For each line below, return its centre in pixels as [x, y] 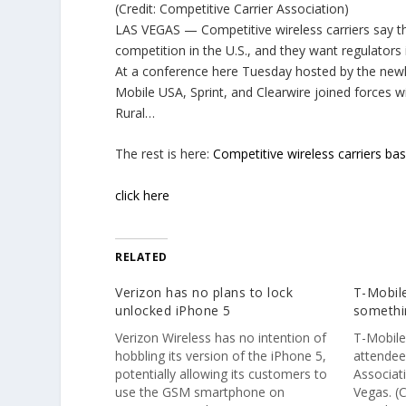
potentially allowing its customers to [222, 374]
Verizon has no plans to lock [204, 293]
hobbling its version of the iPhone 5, [221, 356]
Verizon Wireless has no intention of [221, 338]
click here [143, 195]
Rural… [135, 113]
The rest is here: [164, 154]
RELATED [141, 257]
